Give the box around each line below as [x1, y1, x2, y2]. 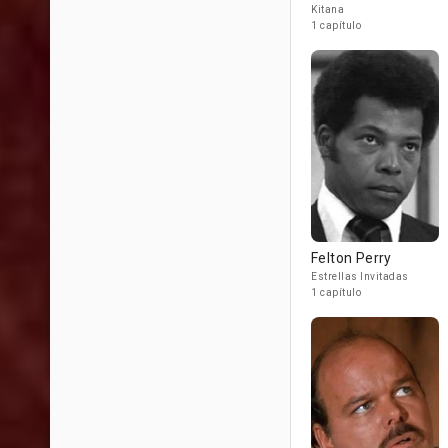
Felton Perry [311, 250, 392, 266]
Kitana [311, 4, 344, 15]
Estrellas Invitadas [311, 271, 409, 282]
